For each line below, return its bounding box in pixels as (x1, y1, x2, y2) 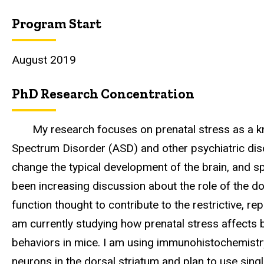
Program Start (12, 15, 101, 32)
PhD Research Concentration (12, 85, 194, 102)
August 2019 (12, 52, 76, 67)
